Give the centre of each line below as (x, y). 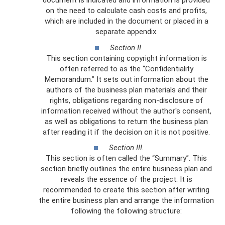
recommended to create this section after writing (126, 190)
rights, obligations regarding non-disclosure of (126, 100)
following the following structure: (126, 211)
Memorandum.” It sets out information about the (126, 79)
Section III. (126, 148)
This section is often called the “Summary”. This (126, 158)
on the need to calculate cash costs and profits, (126, 11)
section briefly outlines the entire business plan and (126, 169)
